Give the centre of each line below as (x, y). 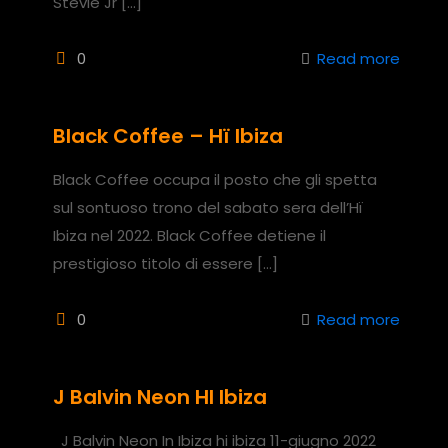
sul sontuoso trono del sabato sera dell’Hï (208, 207)
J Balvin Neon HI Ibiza (160, 396)
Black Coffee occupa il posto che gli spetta (215, 179)
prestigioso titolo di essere (153, 263)
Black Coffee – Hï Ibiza (168, 135)
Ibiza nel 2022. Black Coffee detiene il (189, 235)
